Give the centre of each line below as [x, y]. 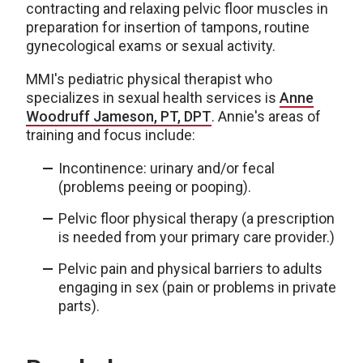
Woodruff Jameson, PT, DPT [119, 116]
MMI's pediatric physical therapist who [149, 79]
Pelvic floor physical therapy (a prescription [196, 218]
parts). [79, 306]
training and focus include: [111, 135]
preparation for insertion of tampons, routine [168, 27]
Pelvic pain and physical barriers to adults [190, 269]
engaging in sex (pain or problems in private [197, 287]
